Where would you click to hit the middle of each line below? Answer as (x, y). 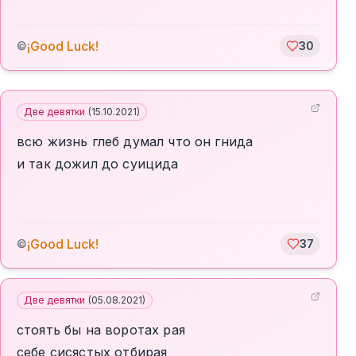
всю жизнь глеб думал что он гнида (135, 141)
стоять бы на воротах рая (101, 330)
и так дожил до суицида (98, 164)
